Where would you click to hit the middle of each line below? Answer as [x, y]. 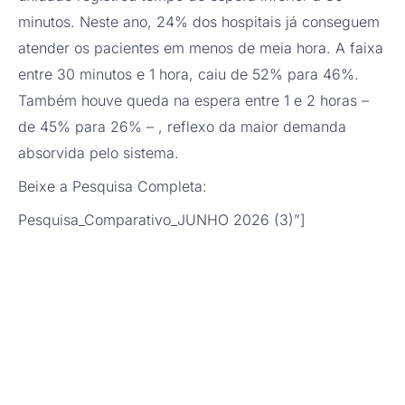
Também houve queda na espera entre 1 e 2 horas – [193, 101]
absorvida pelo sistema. [99, 153]
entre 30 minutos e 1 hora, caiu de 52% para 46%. [188, 75]
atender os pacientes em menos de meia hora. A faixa [201, 48]
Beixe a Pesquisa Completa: [115, 187]
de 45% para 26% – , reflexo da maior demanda [182, 127]
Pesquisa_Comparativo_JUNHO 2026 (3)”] [162, 220]
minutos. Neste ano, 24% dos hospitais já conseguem [199, 22]
